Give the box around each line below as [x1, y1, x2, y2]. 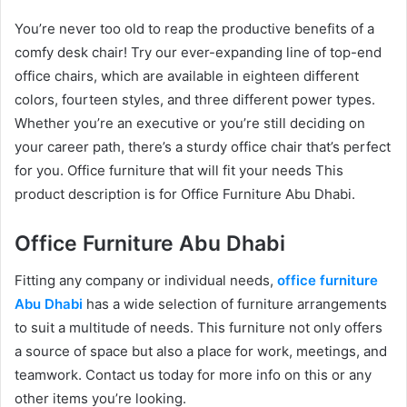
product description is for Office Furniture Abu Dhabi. [15, 185, 355, 203]
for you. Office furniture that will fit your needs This [15, 162, 343, 179]
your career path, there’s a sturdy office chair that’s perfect [15, 138, 391, 155]
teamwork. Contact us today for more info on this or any [15, 365, 372, 383]
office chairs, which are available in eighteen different [15, 67, 359, 84]
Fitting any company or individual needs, [15, 271, 277, 289]
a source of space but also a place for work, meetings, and [15, 342, 387, 360]
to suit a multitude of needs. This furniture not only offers [15, 318, 382, 336]
